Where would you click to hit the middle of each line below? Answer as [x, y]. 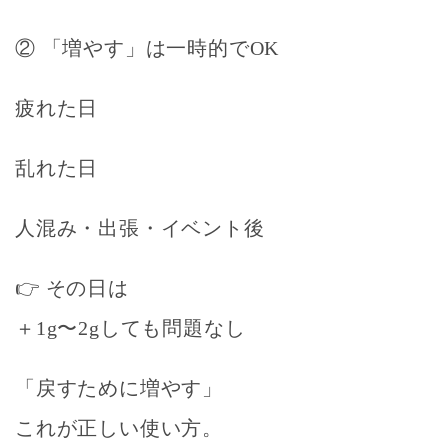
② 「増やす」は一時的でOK [147, 47]
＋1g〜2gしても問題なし [130, 327]
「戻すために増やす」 [119, 387]
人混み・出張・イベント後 [140, 227]
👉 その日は [72, 287]
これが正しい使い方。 [119, 427]
